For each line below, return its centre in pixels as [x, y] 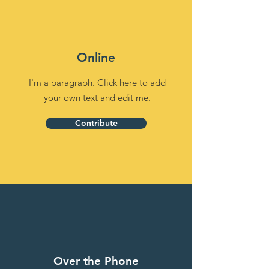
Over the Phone [96, 261]
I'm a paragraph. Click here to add [97, 83]
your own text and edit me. [97, 98]
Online [96, 57]
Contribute [96, 123]
